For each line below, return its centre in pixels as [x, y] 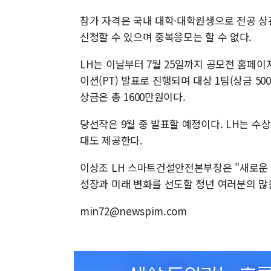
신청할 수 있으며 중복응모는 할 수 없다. [166, 37]
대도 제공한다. [111, 140]
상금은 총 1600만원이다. [133, 96]
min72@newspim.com [133, 211]
